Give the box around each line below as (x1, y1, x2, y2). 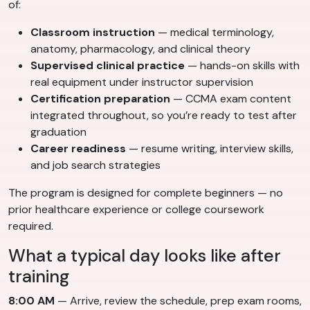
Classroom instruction (30, 25, 155, 40)
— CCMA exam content (170, 91, 291, 107)
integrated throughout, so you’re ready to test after (30, 108, 297, 123)
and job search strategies (30, 158, 161, 173)
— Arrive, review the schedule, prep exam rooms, (55, 293, 302, 309)
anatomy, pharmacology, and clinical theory (30, 42, 250, 57)
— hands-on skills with (185, 58, 300, 73)
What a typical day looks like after (8, 244, 281, 268)
